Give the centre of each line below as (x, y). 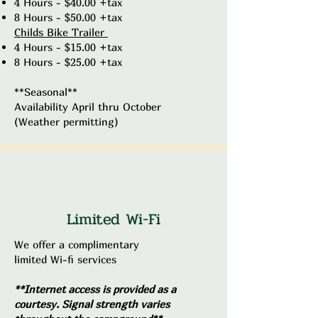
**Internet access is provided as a (95, 289)
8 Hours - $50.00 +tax (68, 17)
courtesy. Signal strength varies (92, 304)
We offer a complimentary (77, 244)
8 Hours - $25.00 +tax (68, 62)
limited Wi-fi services (67, 259)
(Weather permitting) (66, 121)
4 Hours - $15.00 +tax (68, 47)
